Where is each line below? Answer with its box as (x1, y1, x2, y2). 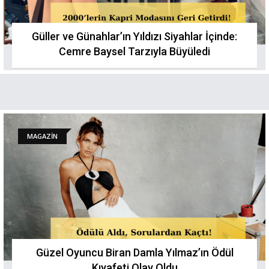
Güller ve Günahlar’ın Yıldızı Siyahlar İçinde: (32, 30, 237, 43)
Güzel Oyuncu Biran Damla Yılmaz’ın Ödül (35, 246, 234, 259)
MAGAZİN (27, 131, 58, 141)
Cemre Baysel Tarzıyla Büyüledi (59, 45, 210, 58)
